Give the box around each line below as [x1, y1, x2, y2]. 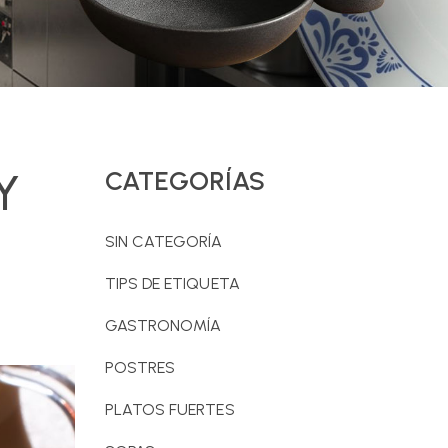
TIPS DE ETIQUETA [104, 273, 240, 293]
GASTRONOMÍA [104, 315, 222, 335]
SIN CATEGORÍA [104, 231, 223, 251]
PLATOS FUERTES [104, 399, 235, 419]
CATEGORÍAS [104, 164, 266, 197]
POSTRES [104, 357, 176, 377]
